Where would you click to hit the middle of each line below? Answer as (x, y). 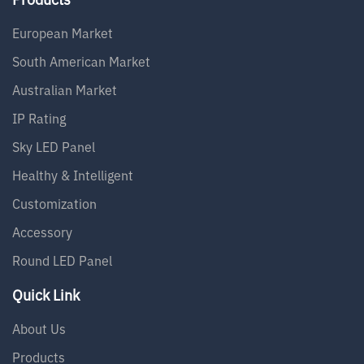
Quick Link (46, 296)
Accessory (42, 233)
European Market (63, 34)
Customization (54, 204)
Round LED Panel (62, 261)
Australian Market (65, 91)
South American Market (81, 62)
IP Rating (39, 119)
